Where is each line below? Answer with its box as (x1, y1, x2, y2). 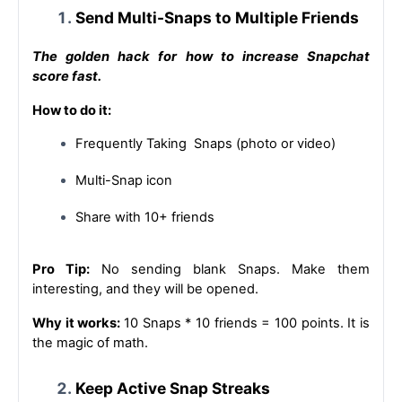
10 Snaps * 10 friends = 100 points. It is (124, 314, 370, 331)
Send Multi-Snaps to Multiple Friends (75, 7, 359, 27)
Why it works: (32, 314, 124, 331)
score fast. (32, 67, 101, 84)
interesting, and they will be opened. (32, 280, 258, 297)
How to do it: (32, 101, 111, 118)
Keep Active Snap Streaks (75, 379, 270, 398)
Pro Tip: (32, 260, 90, 277)
